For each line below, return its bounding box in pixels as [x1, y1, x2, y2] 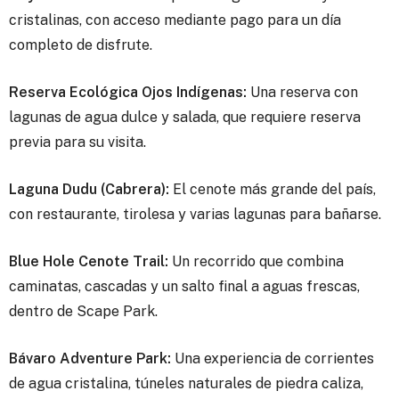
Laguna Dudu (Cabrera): [9, 180, 169, 198]
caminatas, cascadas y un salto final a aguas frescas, [9, 277, 360, 295]
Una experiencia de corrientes [171, 349, 374, 367]
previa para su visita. [9, 133, 146, 151]
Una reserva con [247, 83, 358, 101]
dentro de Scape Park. [9, 302, 158, 320]
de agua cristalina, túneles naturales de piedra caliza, [9, 374, 363, 392]
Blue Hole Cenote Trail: [9, 252, 168, 270]
